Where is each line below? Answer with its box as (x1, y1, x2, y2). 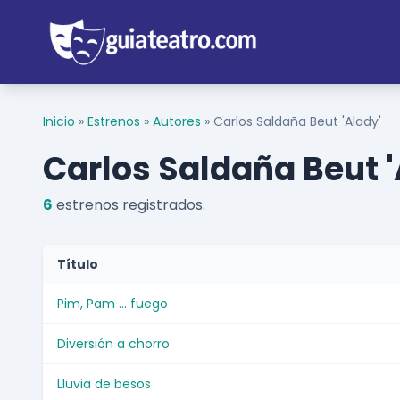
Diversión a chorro (57, 335, 170, 354)
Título (57, 255, 98, 274)
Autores (153, 112, 201, 131)
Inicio (43, 112, 75, 131)
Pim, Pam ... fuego (57, 295, 168, 313)
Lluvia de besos (57, 375, 151, 394)
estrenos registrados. (53, 195, 205, 216)
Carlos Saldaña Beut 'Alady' (213, 112, 381, 131)
